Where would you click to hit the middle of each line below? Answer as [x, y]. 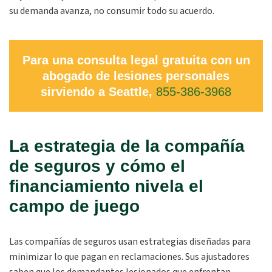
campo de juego [74, 206]
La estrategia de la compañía [127, 146]
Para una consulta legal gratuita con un [136, 60]
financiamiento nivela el [106, 186]
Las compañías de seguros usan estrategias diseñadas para [130, 242]
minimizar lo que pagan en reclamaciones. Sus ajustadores [129, 257]
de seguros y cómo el [97, 166]
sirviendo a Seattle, [98, 92]
